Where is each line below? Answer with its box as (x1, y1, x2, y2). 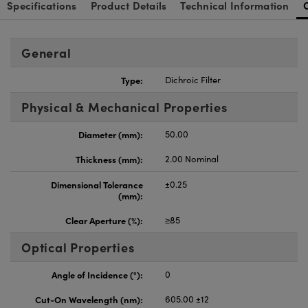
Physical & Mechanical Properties (21, 98, 228, 115)
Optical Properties (21, 238, 135, 256)
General (21, 43, 71, 61)
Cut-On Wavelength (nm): (35, 292, 143, 305)
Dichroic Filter (165, 73, 221, 86)
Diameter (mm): (78, 127, 143, 140)
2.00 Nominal (165, 152, 219, 165)
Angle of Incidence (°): (52, 267, 143, 280)
